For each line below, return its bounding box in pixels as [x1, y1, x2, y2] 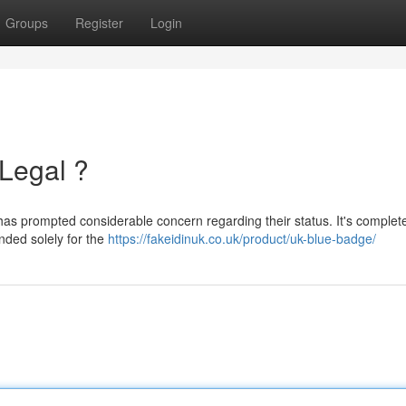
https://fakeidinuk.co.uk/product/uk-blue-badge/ [108, 229, 376, 247]
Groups [5, 14, 48, 32]
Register [75, 14, 123, 32]
